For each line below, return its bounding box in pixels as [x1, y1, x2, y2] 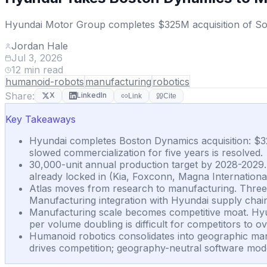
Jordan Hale [11, 39, 68, 52]
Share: [5, 89, 35, 102]
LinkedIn [77, 91, 107, 100]
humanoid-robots [5, 75, 84, 88]
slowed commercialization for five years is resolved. [29, 146, 263, 159]
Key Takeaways [5, 113, 76, 125]
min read [21, 63, 63, 76]
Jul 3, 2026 [11, 51, 63, 64]
